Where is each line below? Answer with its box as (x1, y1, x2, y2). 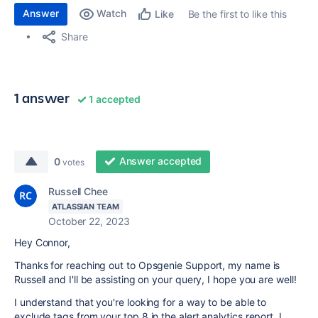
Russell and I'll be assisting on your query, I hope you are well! (14, 273, 297, 285)
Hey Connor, (14, 236, 71, 248)
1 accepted (87, 93, 141, 105)
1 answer (14, 88, 70, 107)
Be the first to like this (187, 8, 287, 20)
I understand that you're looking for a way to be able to (14, 296, 267, 308)
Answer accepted (119, 155, 202, 167)
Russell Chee (48, 185, 108, 197)
